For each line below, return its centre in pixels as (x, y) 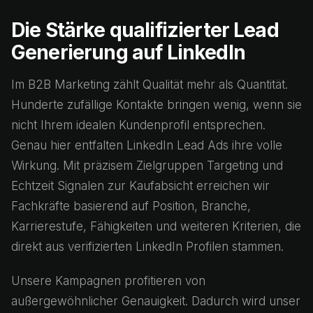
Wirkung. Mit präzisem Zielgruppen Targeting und (147, 166)
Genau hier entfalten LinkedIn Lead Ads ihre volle (147, 145)
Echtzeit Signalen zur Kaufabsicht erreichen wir (140, 186)
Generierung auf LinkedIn (128, 52)
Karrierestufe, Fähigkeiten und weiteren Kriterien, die (156, 226)
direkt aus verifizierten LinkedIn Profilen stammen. (147, 247)
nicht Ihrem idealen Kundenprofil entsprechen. (138, 125)
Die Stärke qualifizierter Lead (145, 30)
